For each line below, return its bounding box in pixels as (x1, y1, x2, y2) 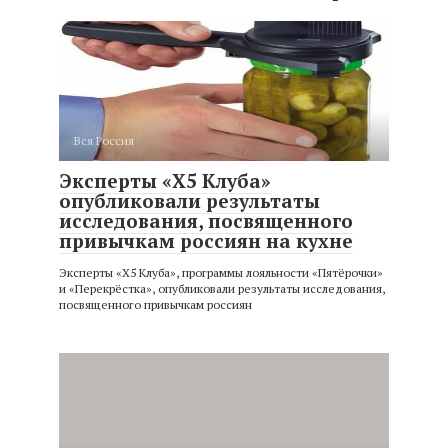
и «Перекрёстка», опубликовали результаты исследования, (59, 280, 385, 296)
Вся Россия (74, 132, 134, 148)
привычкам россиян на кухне (59, 227, 353, 253)
